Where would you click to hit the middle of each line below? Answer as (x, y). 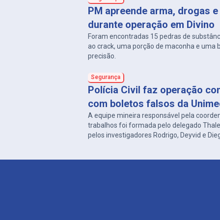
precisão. (102, 56)
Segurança (106, 77)
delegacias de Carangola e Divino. (140, 145)
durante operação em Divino (151, 25)
